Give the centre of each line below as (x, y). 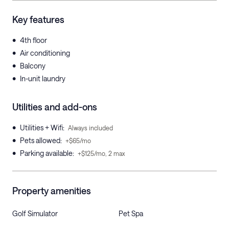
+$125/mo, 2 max (101, 153)
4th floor (33, 40)
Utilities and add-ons (55, 107)
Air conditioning (45, 53)
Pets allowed (40, 140)
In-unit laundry (43, 78)
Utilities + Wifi (41, 128)
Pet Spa (131, 213)
